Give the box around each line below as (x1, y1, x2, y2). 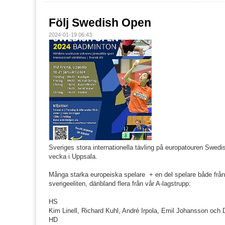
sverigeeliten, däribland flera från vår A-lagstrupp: (49, 179, 191, 187)
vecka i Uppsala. (49, 152, 97, 160)
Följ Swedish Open (49, 16, 151, 29)
